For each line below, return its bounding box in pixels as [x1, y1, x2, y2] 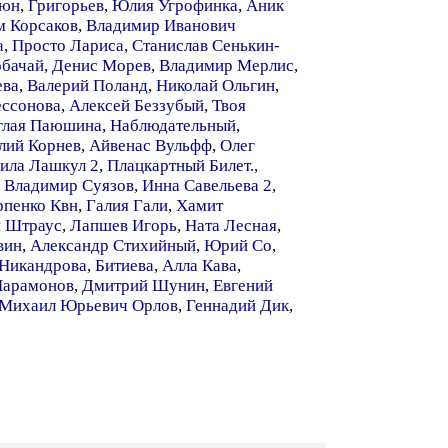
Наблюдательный [110, 116, 236, 135]
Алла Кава [162, 256, 237, 275]
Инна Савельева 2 [142, 176, 272, 195]
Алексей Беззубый [69, 96, 204, 115]
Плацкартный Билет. [107, 156, 254, 175]
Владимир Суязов [4, 176, 134, 195]
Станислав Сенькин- [132, 36, 280, 55]
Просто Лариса [12, 36, 124, 55]
